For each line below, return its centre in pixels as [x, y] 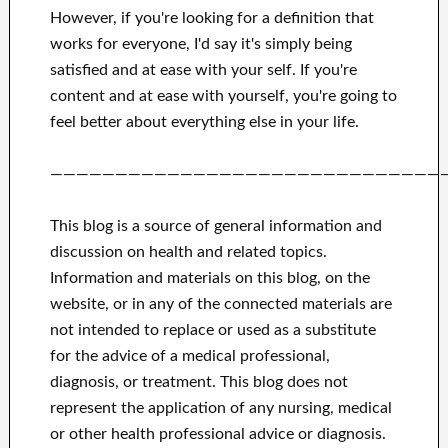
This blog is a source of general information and [215, 225]
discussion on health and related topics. [188, 251]
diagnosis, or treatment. [132, 381]
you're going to [344, 95]
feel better [85, 121]
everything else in [231, 121]
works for [83, 43]
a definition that [317, 17]
